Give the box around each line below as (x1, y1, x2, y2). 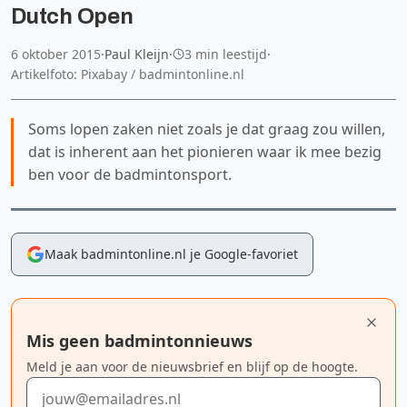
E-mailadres (25, 376, 106, 397)
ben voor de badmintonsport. (28, 164, 232, 184)
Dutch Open (11, 4, 134, 28)
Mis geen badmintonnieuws (26, 329, 253, 352)
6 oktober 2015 (11, 45, 101, 63)
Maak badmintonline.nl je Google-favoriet (45, 244, 298, 263)
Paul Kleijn (104, 45, 169, 63)
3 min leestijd (184, 45, 267, 63)
